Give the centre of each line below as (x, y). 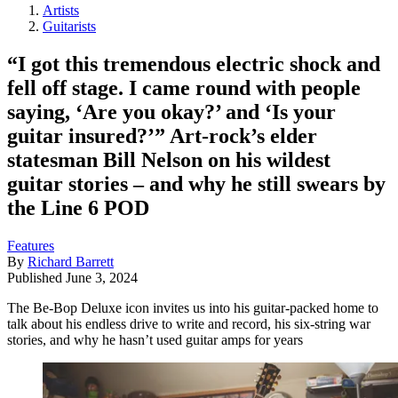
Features (31, 245)
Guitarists (69, 26)
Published (36, 277)
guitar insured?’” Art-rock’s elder (162, 135)
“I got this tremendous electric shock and (194, 64)
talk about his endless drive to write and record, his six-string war (189, 323)
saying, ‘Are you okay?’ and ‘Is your (171, 111)
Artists (61, 10)
